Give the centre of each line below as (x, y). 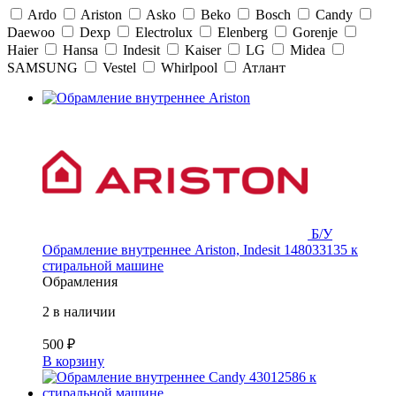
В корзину (73, 362)
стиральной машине (103, 266)
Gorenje (315, 33)
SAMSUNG (42, 68)
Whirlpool (189, 68)
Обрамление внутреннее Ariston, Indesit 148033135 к (200, 250)
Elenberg (243, 33)
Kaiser (203, 50)
